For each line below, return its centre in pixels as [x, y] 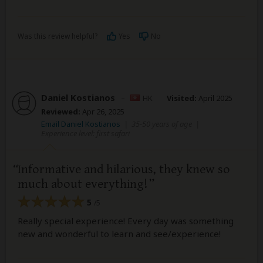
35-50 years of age [162, 124]
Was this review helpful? [58, 36]
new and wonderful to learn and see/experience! [119, 234]
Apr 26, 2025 [102, 111]
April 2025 [215, 98]
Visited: [182, 98]
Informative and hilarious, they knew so [124, 169]
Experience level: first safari [85, 133]
